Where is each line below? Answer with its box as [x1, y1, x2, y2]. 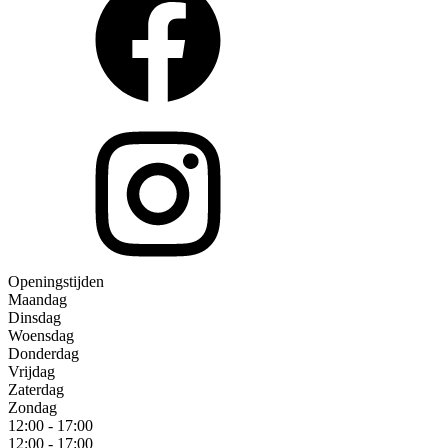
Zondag [8, 399, 57, 417]
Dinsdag [8, 309, 61, 327]
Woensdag [8, 327, 74, 345]
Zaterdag [8, 381, 64, 399]
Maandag [8, 291, 67, 309]
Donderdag [8, 345, 79, 363]
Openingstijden [8, 273, 104, 291]
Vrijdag [8, 363, 55, 381]
